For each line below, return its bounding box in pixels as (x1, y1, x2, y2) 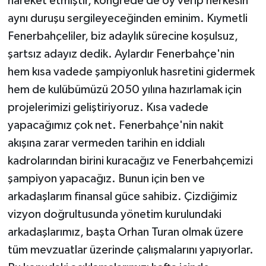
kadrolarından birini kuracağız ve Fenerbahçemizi (7, 155, 253, 167)
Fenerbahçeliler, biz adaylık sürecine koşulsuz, (7, 30, 238, 43)
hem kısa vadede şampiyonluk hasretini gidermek (7, 66, 255, 78)
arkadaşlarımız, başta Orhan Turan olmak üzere (7, 226, 243, 239)
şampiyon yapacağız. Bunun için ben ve (7, 173, 205, 185)
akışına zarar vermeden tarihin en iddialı (7, 137, 205, 150)
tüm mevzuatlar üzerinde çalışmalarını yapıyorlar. (7, 244, 254, 256)
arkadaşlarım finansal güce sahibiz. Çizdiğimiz (7, 191, 237, 203)
